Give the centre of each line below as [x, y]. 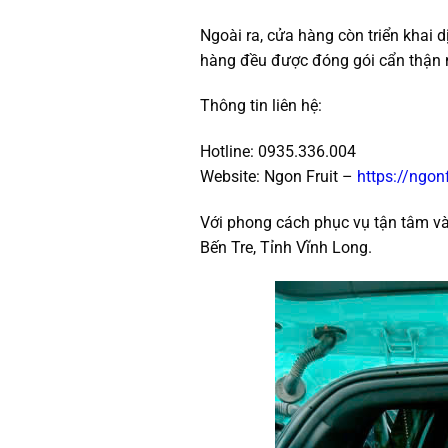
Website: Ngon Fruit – [278, 177]
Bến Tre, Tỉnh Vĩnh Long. [285, 248]
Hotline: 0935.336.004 [277, 152]
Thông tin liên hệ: [260, 106]
